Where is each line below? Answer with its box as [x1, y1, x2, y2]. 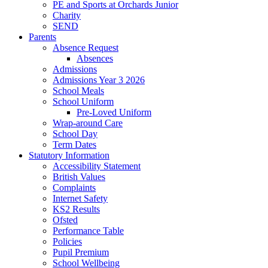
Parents [29, 31, 56, 42]
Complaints [53, 182, 96, 193]
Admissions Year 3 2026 [53, 74, 145, 85]
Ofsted [53, 214, 78, 225]
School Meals [53, 85, 104, 96]
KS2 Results [53, 203, 100, 214]
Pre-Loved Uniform [77, 106, 151, 117]
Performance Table [53, 225, 124, 236]
